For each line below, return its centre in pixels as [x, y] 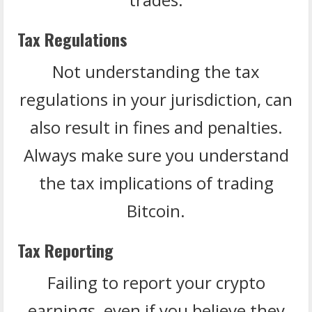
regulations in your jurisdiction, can [156, 99]
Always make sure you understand [156, 155]
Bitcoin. [156, 210]
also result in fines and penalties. [156, 127]
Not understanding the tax [156, 71]
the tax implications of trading [156, 182]
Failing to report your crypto [156, 282]
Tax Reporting [65, 250]
